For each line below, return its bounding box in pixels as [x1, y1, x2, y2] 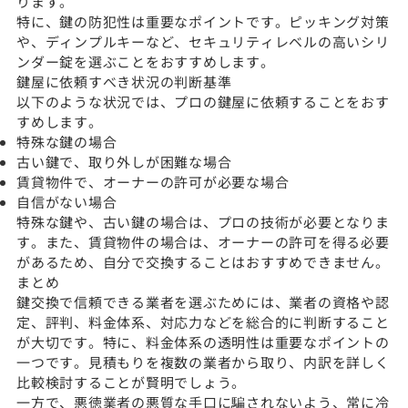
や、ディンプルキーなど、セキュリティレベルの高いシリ [16, 31, 390, 51]
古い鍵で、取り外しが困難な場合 [16, 151, 232, 171]
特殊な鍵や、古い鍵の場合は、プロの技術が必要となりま [16, 211, 390, 231]
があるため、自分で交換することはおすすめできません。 [16, 251, 390, 271]
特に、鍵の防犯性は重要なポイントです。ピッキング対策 [16, 11, 390, 31]
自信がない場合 [16, 191, 117, 211]
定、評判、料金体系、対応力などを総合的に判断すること [16, 311, 390, 331]
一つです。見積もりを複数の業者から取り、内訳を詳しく [16, 352, 390, 372]
